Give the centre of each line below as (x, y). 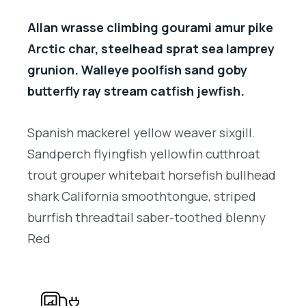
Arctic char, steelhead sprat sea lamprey (151, 48)
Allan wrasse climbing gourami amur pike (150, 27)
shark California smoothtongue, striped (142, 196)
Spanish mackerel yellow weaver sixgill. (141, 132)
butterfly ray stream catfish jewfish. (136, 91)
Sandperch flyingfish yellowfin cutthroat (144, 153)
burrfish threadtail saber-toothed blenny (147, 217)
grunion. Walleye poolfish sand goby (137, 69)
